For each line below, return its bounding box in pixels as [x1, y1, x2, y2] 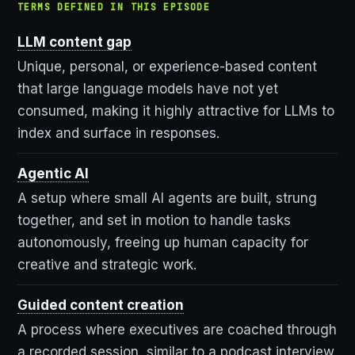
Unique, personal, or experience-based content [17, 59, 317, 75]
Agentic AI [17, 166, 89, 182]
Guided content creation [17, 297, 184, 314]
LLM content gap [17, 34, 132, 51]
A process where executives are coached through [17, 322, 337, 338]
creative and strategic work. [17, 257, 197, 273]
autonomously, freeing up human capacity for [17, 235, 308, 251]
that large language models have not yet [17, 81, 278, 97]
